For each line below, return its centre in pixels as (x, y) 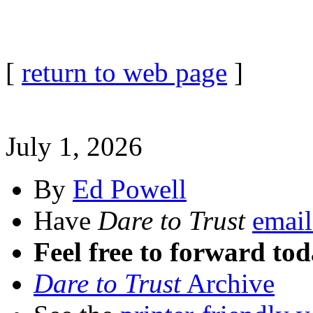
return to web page (124, 72)
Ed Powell (130, 189)
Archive (228, 283)
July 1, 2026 (74, 146)
